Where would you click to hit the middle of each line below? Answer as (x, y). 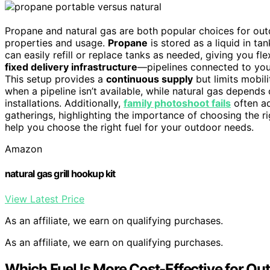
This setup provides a (55, 79)
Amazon (24, 149)
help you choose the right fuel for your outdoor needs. (129, 127)
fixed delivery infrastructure (71, 67)
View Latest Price (45, 199)
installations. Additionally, (64, 103)
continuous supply (149, 79)
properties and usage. (56, 43)
